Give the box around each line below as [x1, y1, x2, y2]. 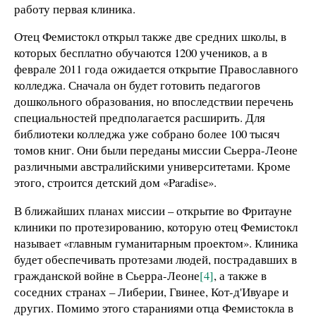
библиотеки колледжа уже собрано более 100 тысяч [14, 126, 280, 142]
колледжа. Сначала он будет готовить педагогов [14, 77, 260, 94]
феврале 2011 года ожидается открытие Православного [14, 61, 298, 78]
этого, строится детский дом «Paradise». [14, 174, 217, 191]
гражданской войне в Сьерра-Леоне [14, 267, 200, 284]
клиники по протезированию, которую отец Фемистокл [14, 219, 298, 236]
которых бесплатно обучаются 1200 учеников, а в [14, 44, 267, 61]
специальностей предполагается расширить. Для [14, 109, 265, 126]
